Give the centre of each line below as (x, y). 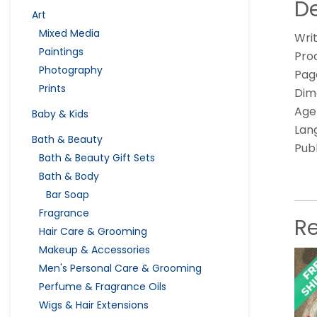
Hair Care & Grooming (93, 231)
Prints (52, 88)
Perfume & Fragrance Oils (103, 286)
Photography (71, 70)
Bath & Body (69, 176)
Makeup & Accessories (94, 249)
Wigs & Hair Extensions (94, 305)
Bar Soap (68, 194)
